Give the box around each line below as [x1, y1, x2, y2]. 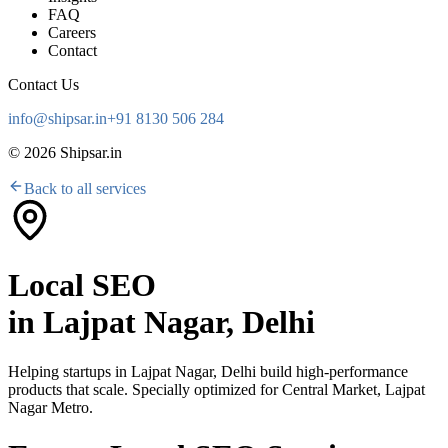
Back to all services [24, 180, 146, 197]
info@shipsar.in [8, 110, 107, 127]
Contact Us [8, 76, 79, 93]
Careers [48, 24, 96, 41]
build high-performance [256, 362, 408, 380]
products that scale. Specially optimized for [8, 380, 282, 398]
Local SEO [8, 267, 156, 304]
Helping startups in [8, 362, 131, 380]
